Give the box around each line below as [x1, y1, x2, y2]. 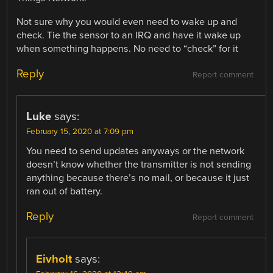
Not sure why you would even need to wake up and [16, 15, 238, 28]
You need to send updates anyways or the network [26, 144, 245, 157]
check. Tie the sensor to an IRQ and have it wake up [16, 29, 241, 41]
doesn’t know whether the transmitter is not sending [26, 158, 252, 171]
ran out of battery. [26, 185, 103, 197]
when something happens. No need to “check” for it [16, 42, 239, 55]
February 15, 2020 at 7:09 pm [26, 126, 134, 136]
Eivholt [36, 252, 73, 266]
